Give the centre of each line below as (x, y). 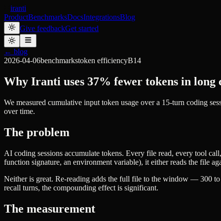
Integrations (102, 17)
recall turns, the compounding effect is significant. (81, 187)
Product (16, 17)
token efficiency (103, 60)
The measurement (50, 208)
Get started (82, 28)
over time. (19, 111)
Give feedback (42, 28)
